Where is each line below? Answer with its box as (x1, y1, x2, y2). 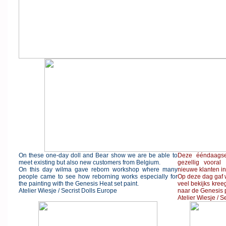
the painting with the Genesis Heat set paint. (18, 180, 140, 187)
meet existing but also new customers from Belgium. (18, 159, 160, 166)
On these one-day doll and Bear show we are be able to (18, 152, 178, 159)
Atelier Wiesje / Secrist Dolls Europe (18, 187, 117, 194)
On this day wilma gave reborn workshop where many (18, 166, 178, 173)
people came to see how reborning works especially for (18, 173, 178, 180)
